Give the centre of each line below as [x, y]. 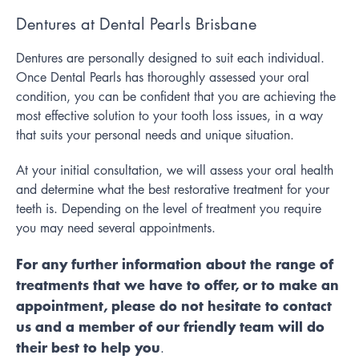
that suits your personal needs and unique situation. [155, 135]
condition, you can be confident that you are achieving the [176, 96]
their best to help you [88, 347]
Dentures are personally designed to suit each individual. [170, 58]
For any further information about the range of [175, 263]
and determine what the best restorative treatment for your [173, 189]
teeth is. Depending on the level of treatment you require [169, 208]
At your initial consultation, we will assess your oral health [175, 170]
